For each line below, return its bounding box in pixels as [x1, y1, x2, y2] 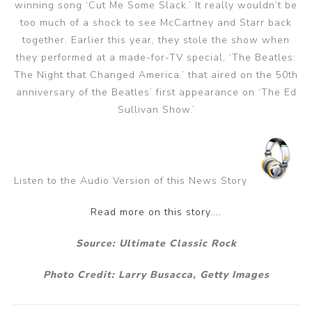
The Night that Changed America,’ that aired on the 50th [14, 68, 298, 81]
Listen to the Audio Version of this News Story [13, 174, 254, 187]
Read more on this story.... [91, 205, 221, 219]
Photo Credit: [42, 268, 118, 281]
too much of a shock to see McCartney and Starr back [20, 16, 292, 29]
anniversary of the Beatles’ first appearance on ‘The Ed [15, 86, 297, 99]
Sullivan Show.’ [117, 103, 195, 116]
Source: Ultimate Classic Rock [75, 237, 237, 250]
